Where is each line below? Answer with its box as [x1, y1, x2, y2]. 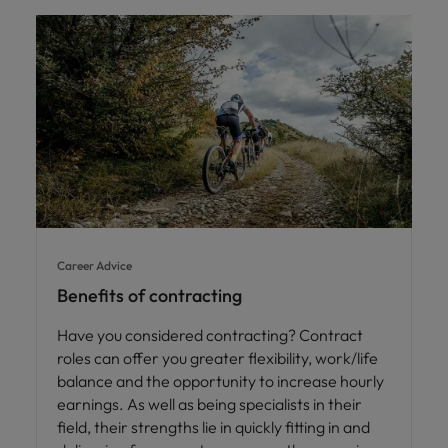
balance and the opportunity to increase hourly [57, 371, 384, 392]
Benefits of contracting [57, 284, 242, 308]
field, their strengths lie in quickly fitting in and [57, 417, 370, 438]
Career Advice [57, 258, 132, 274]
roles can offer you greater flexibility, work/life [57, 348, 378, 369]
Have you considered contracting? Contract [57, 325, 363, 346]
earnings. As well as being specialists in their [57, 394, 362, 415]
